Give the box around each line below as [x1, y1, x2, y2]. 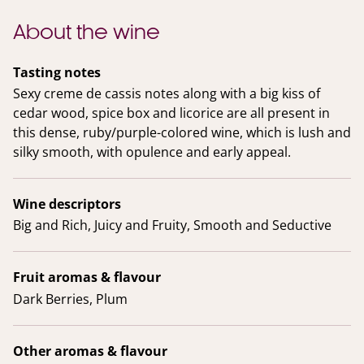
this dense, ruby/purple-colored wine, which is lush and [13, 123, 351, 142]
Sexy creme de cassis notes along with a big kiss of [13, 84, 320, 103]
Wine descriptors [13, 195, 121, 214]
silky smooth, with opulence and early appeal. [13, 143, 291, 162]
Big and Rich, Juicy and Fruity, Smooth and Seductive [13, 216, 331, 235]
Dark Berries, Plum [13, 289, 128, 308]
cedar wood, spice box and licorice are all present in [13, 104, 330, 123]
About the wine [13, 24, 160, 44]
